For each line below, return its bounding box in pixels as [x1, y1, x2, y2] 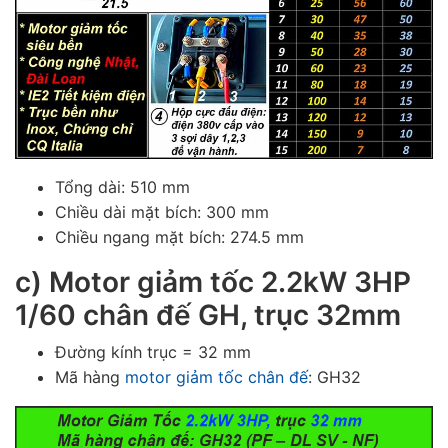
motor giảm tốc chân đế [125, 366, 308, 387]
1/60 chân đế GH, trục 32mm [15, 297, 401, 332]
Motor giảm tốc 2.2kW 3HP [49, 264, 411, 299]
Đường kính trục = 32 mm [55, 341, 251, 362]
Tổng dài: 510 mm [55, 176, 190, 197]
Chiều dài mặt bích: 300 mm [55, 201, 269, 222]
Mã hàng [55, 366, 125, 387]
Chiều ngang [55, 226, 150, 247]
